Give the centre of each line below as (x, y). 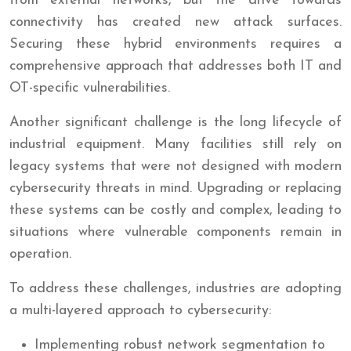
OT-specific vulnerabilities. (90, 88)
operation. (40, 254)
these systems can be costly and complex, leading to (175, 210)
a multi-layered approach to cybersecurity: (140, 310)
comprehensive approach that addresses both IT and (175, 66)
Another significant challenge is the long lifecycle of (175, 122)
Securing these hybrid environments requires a (175, 44)
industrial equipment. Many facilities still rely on (175, 144)
